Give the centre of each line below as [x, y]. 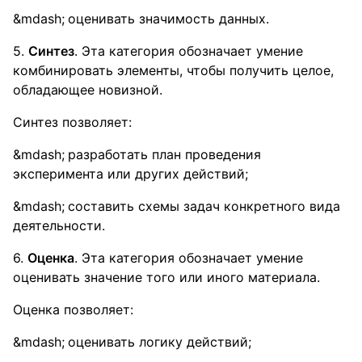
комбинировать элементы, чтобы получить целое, [173, 70]
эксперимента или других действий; [130, 174]
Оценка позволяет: [73, 309]
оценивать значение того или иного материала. [166, 277]
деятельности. [59, 225]
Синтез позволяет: [72, 122]
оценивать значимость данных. [168, 19]
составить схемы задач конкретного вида [204, 206]
